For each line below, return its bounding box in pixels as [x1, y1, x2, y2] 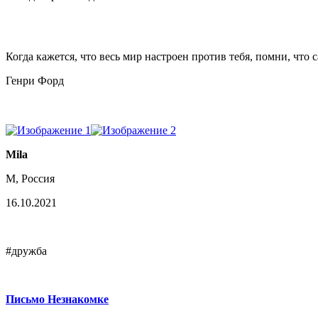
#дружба [6, 244, 47, 257]
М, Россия [6, 172, 55, 185]
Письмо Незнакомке [6, 292, 109, 305]
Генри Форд [6, 74, 64, 87]
